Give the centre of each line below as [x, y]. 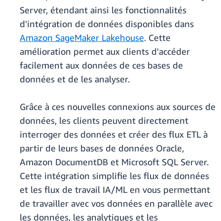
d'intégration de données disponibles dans [107, 24]
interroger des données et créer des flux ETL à [114, 134]
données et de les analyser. [75, 79]
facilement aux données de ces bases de [101, 65]
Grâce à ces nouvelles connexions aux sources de [118, 107]
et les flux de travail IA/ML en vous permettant [115, 190]
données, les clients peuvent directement [104, 121]
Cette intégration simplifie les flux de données [114, 176]
